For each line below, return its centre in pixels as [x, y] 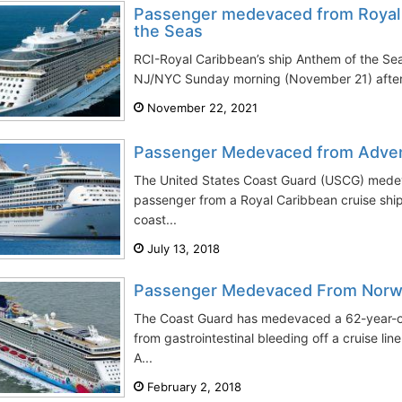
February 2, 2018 [192, 386]
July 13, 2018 [182, 248]
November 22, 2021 [201, 107]
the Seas [168, 31]
